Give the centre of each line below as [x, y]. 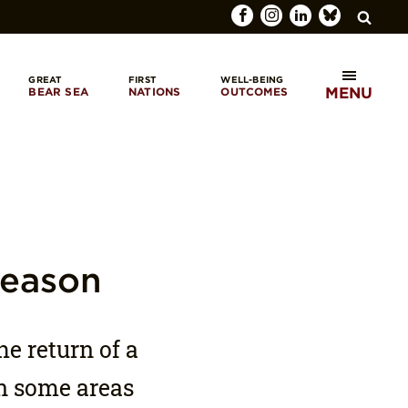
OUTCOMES [254, 91]
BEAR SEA [58, 91]
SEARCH [338, 103]
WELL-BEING [252, 79]
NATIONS [154, 91]
